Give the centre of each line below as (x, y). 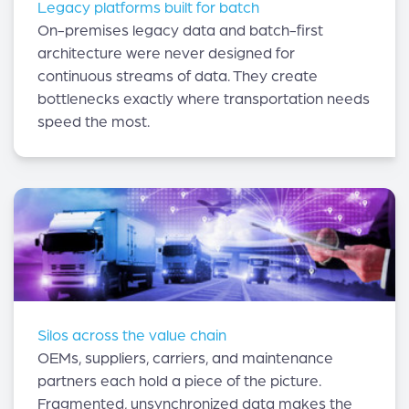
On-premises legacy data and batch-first (180, 31)
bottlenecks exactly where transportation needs (203, 100)
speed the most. (93, 122)
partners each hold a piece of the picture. (179, 382)
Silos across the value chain (131, 336)
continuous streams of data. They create (177, 77)
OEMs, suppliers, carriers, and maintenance (185, 359)
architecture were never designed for (166, 54)
